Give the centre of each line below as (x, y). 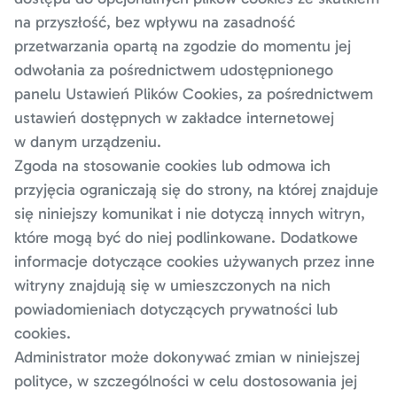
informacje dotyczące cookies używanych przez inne (195, 261)
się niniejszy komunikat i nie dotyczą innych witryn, (190, 214)
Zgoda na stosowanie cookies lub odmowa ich (172, 166)
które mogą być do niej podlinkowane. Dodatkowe (186, 237)
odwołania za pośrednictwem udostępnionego (174, 70)
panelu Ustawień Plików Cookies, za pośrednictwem (194, 94)
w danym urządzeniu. (88, 142)
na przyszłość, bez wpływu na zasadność (155, 22)
